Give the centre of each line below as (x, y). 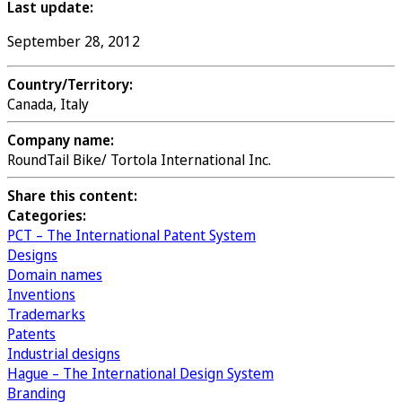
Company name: (61, 140)
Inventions (41, 294)
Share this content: (72, 195)
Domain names (55, 274)
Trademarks (46, 314)
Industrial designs (64, 353)
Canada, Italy (48, 104)
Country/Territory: (70, 84)
